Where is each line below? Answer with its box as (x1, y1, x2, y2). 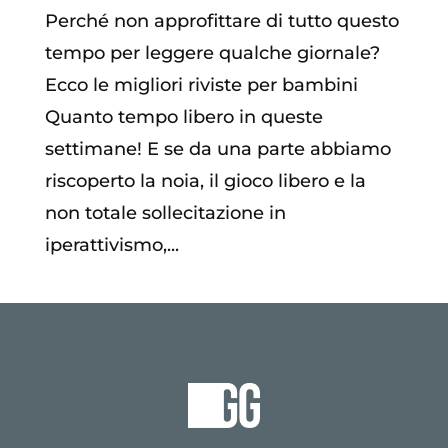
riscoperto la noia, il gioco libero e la (44, 170, 366, 193)
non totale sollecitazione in (44, 202, 286, 225)
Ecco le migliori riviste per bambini (44, 74, 358, 97)
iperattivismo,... (44, 234, 179, 257)
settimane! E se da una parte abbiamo (44, 138, 391, 161)
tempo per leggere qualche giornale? (44, 42, 380, 65)
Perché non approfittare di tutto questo (44, 10, 399, 33)
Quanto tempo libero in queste (44, 106, 323, 129)
